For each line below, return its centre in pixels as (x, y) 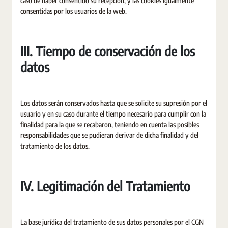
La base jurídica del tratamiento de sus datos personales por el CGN (112, 222)
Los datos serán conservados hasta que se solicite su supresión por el (114, 103)
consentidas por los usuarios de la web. (74, 11)
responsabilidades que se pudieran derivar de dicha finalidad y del (109, 135)
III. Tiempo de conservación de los (108, 51)
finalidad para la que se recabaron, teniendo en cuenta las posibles (110, 124)
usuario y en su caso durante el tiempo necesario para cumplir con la (113, 114)
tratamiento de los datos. (55, 146)
